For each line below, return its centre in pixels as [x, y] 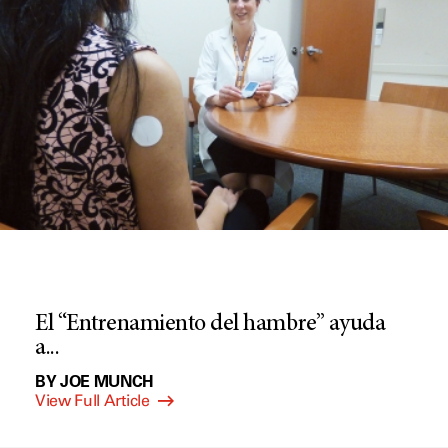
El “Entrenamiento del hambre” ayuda [210, 325]
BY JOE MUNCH [95, 381]
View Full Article [94, 401]
